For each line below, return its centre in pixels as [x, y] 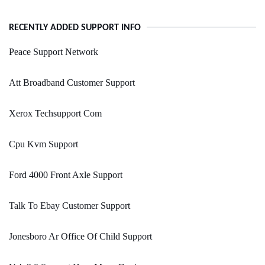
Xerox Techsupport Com [55, 114]
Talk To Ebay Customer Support [70, 206]
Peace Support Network [54, 52]
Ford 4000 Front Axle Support [66, 175]
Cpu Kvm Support [43, 144]
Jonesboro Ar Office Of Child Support [80, 237]
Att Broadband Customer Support [72, 83]
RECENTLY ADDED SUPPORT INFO [75, 28]
